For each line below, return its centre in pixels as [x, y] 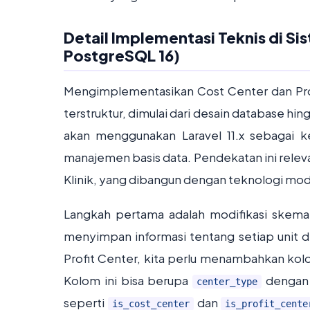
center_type [227, 282]
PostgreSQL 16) [122, 55]
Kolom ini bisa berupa [128, 280]
